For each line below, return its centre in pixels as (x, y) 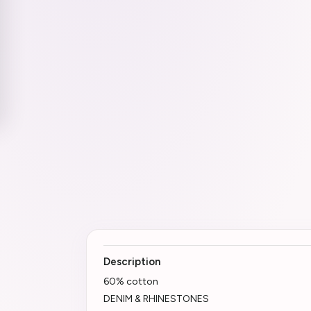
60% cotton (131, 281)
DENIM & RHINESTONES (156, 299)
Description (132, 261)
